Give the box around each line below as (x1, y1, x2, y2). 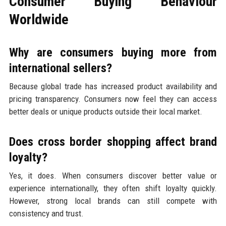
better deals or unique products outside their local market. (9, 106, 202, 117)
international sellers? (9, 61, 112, 75)
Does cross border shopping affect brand (9, 134, 217, 149)
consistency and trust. (9, 208, 84, 218)
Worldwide (9, 11, 69, 28)
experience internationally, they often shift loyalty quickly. (9, 183, 217, 193)
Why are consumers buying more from (9, 45, 217, 60)
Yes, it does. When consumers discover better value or (9, 170, 217, 181)
